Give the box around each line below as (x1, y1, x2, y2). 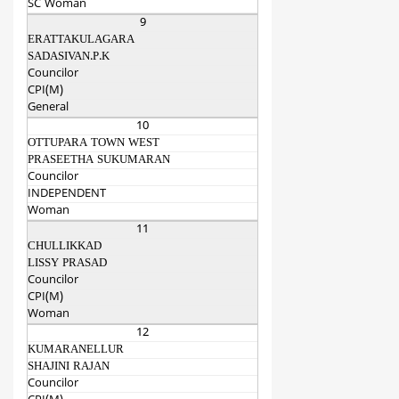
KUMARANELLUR (28, 343, 124, 358)
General (28, 101, 69, 116)
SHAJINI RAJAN (28, 360, 110, 375)
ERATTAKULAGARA (28, 33, 134, 48)
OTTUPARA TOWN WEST (28, 136, 159, 151)
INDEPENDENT (28, 187, 106, 202)
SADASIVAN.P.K (28, 50, 110, 65)
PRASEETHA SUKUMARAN (28, 153, 170, 168)
